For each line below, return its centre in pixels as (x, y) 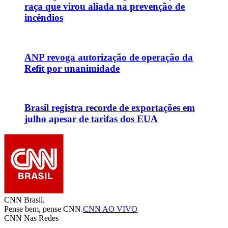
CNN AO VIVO (110, 209)
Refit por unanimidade (72, 68)
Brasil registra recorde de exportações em (110, 108)
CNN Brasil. (24, 199)
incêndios (44, 18)
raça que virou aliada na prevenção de (105, 7)
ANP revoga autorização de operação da (109, 57)
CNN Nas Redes (31, 218)
